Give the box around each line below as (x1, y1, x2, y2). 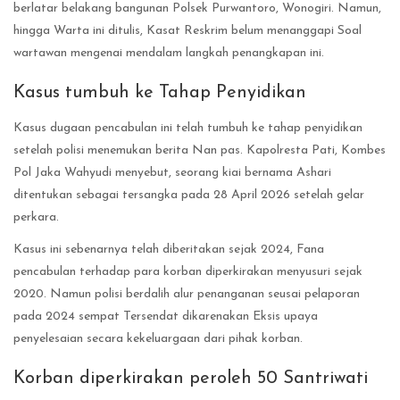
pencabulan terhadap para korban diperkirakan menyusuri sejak (13, 265, 362, 279)
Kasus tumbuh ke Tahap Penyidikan (13, 83, 306, 102)
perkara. (13, 210, 59, 224)
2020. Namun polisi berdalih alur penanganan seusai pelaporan (13, 287, 360, 302)
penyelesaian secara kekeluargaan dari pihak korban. (13, 332, 303, 346)
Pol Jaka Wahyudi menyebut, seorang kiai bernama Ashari (13, 165, 331, 179)
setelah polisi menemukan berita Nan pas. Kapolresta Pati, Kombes (13, 143, 386, 157)
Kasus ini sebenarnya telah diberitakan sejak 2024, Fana (13, 243, 324, 257)
